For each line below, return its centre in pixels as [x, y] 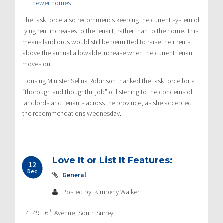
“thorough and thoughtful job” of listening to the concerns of [108, 91]
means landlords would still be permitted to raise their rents [106, 42]
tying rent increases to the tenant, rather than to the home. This [110, 31]
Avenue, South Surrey [83, 212]
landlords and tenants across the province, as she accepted [107, 102]
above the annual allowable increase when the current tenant [108, 53]
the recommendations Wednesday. [72, 113]
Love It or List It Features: [112, 160]
